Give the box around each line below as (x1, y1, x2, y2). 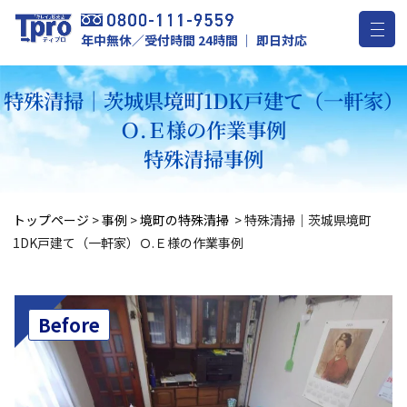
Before (38, 312, 100, 338)
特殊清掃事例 (143, 143, 263, 174)
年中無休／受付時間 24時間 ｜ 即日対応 (81, 31, 307, 49)
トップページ (13, 211, 89, 229)
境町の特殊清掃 (140, 211, 232, 229)
